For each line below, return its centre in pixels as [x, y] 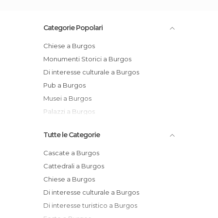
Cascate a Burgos [74, 153]
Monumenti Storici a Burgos [90, 59]
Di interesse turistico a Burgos [93, 205]
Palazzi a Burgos [71, 111]
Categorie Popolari [73, 28]
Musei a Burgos [70, 98]
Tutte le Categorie [72, 135]
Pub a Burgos [67, 85]
